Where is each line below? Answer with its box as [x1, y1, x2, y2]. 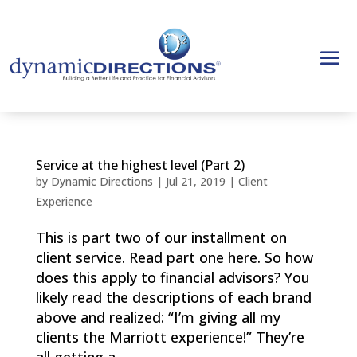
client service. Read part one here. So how [35, 248, 313, 267]
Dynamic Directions [50, 174, 153, 189]
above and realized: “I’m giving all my [35, 308, 280, 327]
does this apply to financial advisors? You [35, 268, 310, 287]
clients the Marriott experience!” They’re [35, 328, 304, 347]
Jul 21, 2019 [165, 174, 226, 189]
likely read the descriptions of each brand [35, 288, 312, 307]
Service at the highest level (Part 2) [35, 156, 245, 174]
